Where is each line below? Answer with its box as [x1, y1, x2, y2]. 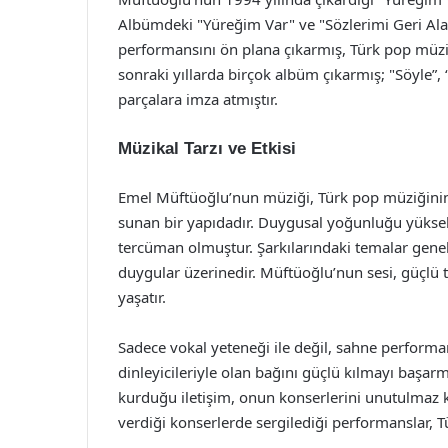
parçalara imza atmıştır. [118, 89, 278, 109]
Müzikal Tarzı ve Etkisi [118, 139, 296, 158]
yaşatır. [118, 287, 166, 307]
